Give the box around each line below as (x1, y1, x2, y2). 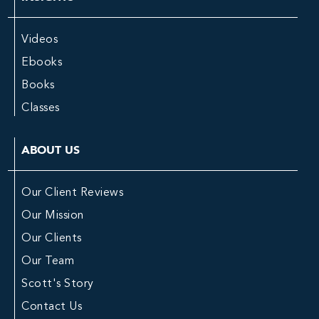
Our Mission (21, 210, 84, 221)
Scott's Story (21, 278, 94, 290)
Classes (21, 103, 60, 114)
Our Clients (21, 233, 82, 244)
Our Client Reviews (21, 187, 123, 199)
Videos (21, 34, 58, 46)
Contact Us (21, 301, 82, 313)
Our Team (21, 256, 74, 267)
